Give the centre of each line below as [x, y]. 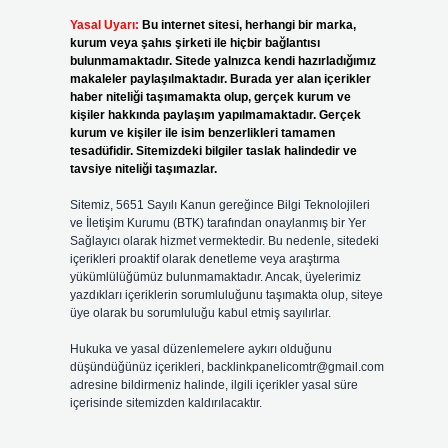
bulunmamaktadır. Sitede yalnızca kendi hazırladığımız [222, 61]
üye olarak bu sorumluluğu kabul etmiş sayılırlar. [200, 313]
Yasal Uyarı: [104, 25]
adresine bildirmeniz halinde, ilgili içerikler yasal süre [213, 385]
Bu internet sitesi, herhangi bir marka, [248, 25]
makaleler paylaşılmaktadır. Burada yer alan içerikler [220, 79]
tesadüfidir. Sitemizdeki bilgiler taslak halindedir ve [213, 151]
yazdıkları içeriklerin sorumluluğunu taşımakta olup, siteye [226, 295]
